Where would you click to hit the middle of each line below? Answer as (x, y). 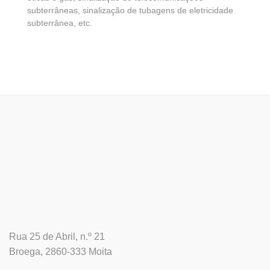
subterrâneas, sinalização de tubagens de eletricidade (130, 11)
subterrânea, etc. (60, 24)
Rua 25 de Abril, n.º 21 (57, 236)
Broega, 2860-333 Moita (61, 251)
